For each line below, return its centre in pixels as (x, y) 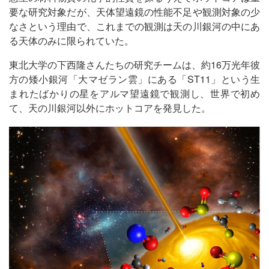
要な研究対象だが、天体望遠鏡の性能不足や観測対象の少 (134, 11)
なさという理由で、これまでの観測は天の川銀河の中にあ (134, 26)
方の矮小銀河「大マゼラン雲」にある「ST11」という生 (134, 79)
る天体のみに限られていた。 (71, 40)
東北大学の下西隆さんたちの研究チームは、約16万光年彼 (134, 64)
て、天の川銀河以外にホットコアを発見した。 (110, 107)
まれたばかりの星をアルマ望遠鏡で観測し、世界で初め (134, 93)
